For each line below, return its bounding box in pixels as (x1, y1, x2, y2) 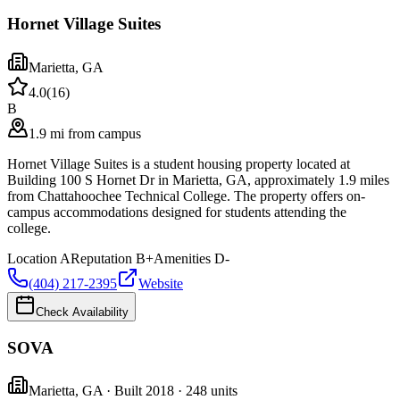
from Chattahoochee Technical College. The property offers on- (7, 187, 365, 204)
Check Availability (36, 304, 129, 319)
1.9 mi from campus (29, 125, 141, 141)
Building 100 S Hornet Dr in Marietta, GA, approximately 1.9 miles (7, 171, 389, 187)
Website (138, 275, 183, 291)
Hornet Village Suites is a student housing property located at (7, 155, 350, 171)
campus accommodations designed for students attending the (7, 204, 346, 220)
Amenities (154, 250, 211, 266)
